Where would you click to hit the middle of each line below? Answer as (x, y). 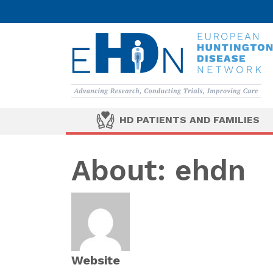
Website (96, 260)
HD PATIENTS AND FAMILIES (189, 119)
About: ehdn (158, 170)
